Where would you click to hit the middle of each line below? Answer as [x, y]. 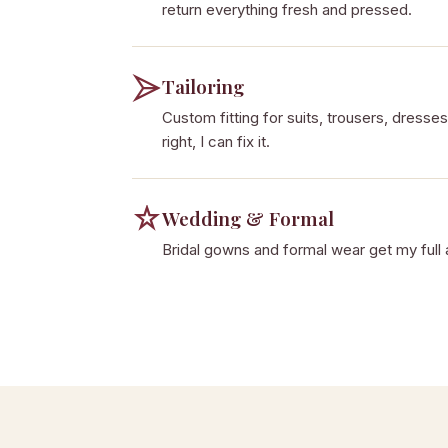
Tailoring [203, 86]
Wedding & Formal [248, 218]
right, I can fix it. [216, 141]
